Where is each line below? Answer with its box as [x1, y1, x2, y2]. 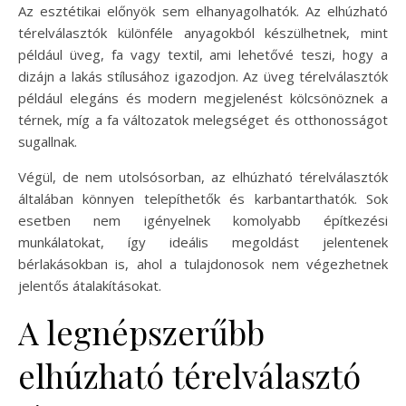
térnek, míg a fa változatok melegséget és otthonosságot [18, 110, 388, 129]
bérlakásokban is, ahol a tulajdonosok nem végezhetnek [18, 254, 388, 273]
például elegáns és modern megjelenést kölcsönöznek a [18, 88, 388, 107]
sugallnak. [18, 131, 77, 150]
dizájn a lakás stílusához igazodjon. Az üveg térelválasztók [18, 66, 388, 85]
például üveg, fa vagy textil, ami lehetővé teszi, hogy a [18, 44, 388, 63]
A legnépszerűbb [18, 309, 265, 353]
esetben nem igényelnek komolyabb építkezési [18, 210, 388, 229]
